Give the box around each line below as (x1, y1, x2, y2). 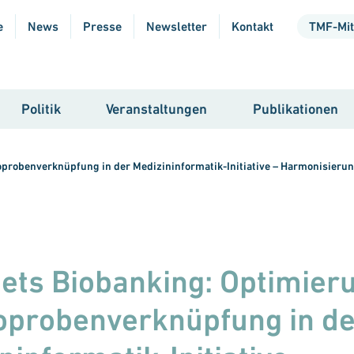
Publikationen (253, 100, 339, 117)
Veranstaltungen (106, 100, 208, 117)
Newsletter (146, 19, 207, 34)
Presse (83, 19, 122, 34)
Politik (21, 100, 61, 117)
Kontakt (232, 19, 273, 34)
